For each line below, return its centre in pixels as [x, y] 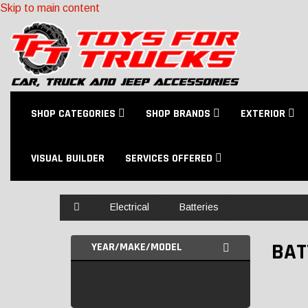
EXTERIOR [264, 114]
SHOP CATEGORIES [75, 114]
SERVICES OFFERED [170, 158]
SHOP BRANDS [179, 114]
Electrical [130, 207]
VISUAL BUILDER [68, 158]
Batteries [199, 207]
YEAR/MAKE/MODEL [137, 247]
